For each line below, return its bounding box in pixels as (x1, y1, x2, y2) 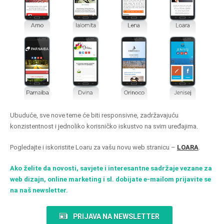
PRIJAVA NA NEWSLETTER (71, 212, 159, 220)
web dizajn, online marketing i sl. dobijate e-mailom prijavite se (10, 175, 211, 183)
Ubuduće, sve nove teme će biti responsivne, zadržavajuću (10, 111, 178, 119)
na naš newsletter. (10, 186, 68, 194)
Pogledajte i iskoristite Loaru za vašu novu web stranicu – (10, 143, 177, 151)
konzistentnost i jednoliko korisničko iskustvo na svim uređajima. (10, 122, 198, 130)
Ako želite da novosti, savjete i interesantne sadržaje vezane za (10, 164, 212, 172)
